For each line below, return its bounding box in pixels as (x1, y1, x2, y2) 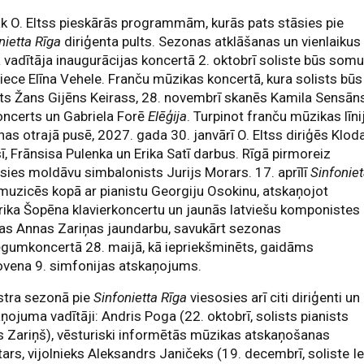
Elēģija (148, 108, 188, 124)
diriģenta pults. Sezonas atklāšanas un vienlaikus (61, 33, 362, 50)
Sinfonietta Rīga (93, 289, 188, 305)
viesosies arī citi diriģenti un (187, 289, 361, 305)
